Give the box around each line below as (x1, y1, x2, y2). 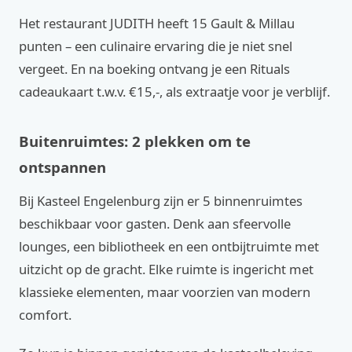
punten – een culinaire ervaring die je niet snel (19, 37, 292, 55)
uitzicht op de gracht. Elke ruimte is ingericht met (19, 260, 313, 278)
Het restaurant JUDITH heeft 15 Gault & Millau (19, 14, 295, 32)
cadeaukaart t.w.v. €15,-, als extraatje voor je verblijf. (19, 82, 330, 101)
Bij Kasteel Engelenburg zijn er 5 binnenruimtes (19, 192, 302, 210)
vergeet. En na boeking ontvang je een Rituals (19, 60, 290, 78)
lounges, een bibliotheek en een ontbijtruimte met (19, 237, 319, 255)
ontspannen (19, 157, 106, 177)
